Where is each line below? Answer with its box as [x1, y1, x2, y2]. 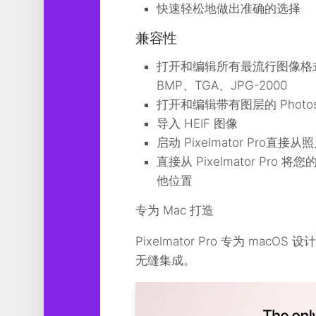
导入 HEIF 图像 [157, 116, 238, 130]
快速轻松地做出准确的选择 [157, 1, 300, 16]
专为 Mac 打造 [135, 203, 214, 217]
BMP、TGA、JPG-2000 [157, 78, 287, 92]
